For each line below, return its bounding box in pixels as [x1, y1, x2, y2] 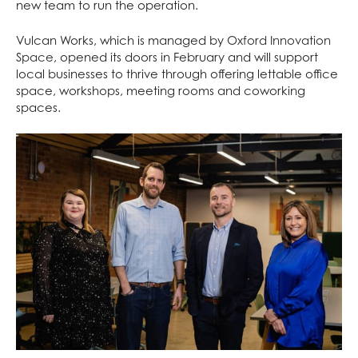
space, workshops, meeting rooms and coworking [16, 82, 305, 97]
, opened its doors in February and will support [54, 49, 318, 64]
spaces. [16, 99, 61, 114]
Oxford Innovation [227, 32, 331, 47]
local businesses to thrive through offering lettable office [16, 66, 338, 81]
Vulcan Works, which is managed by [16, 32, 227, 47]
